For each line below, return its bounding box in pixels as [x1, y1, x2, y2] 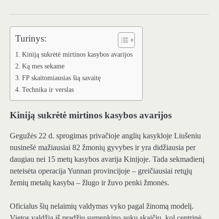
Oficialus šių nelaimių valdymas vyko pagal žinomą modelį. [10, 201, 194, 210]
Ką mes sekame [22, 62, 65, 70]
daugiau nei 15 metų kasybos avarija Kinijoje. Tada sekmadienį [10, 154, 204, 163]
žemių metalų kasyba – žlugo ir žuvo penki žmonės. [10, 178, 169, 187]
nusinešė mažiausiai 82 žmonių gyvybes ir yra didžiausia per [10, 143, 196, 152]
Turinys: [15, 33, 46, 44]
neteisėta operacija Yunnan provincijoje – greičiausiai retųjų [10, 166, 192, 175]
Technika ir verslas [22, 85, 74, 93]
